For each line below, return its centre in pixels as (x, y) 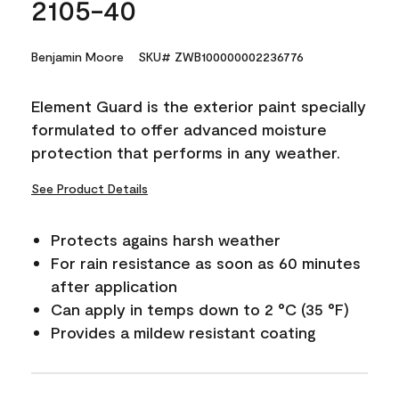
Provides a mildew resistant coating (183, 332)
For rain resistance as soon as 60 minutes (206, 262)
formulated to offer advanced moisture (179, 129)
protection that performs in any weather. (186, 152)
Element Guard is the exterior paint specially (199, 106)
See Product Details (90, 188)
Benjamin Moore (77, 56)
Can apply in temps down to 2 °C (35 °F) (200, 309)
